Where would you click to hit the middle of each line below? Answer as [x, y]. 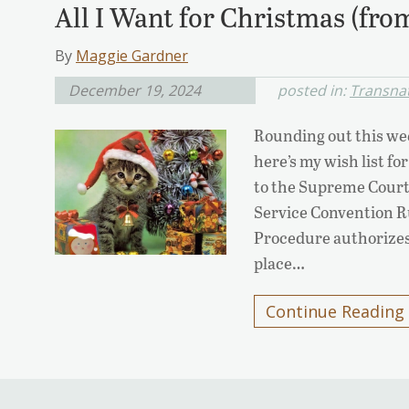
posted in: [314, 91]
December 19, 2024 [135, 91]
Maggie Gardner [132, 56]
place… [280, 263]
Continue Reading [336, 312]
